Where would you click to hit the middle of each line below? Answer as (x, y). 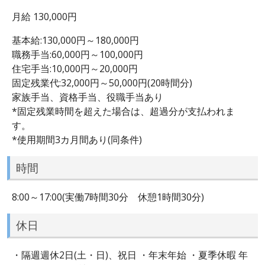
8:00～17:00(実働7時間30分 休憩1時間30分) (108, 197)
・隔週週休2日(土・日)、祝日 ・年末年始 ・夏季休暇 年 (130, 255)
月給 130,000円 (44, 16)
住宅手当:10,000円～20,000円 (75, 68)
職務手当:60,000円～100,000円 (77, 54)
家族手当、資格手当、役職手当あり (88, 97)
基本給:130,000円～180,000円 (75, 40)
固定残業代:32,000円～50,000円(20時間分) (102, 83)
